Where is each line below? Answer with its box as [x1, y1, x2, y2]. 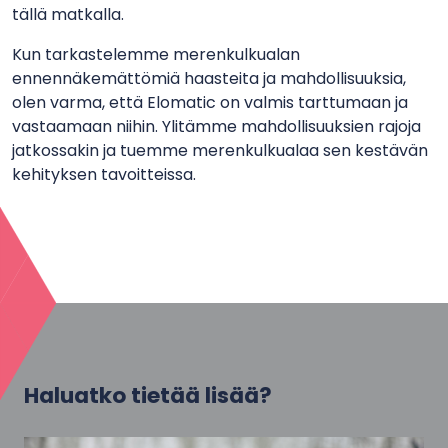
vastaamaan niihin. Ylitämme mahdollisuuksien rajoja [12, 115, 421, 139]
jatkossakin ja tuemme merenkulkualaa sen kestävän [12, 139, 428, 163]
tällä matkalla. [12, 3, 124, 27]
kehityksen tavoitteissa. [12, 163, 196, 187]
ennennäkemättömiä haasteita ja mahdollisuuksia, [12, 67, 406, 91]
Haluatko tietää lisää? [24, 380, 272, 412]
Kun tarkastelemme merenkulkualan [12, 43, 300, 67]
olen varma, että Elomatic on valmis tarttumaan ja [12, 91, 408, 115]
